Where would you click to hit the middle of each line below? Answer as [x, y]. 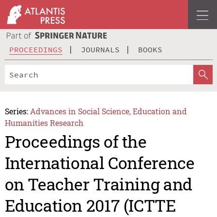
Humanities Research [44, 123]
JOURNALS [100, 49]
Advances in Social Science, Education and [109, 111]
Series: [16, 111]
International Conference [100, 163]
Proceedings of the [76, 141]
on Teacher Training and [98, 184]
